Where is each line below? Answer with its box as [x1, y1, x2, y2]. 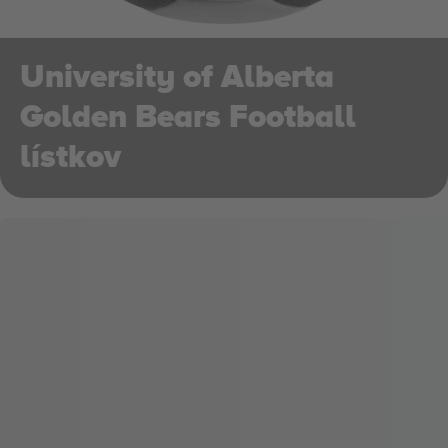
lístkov [20, 138, 121, 177]
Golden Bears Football [20, 98, 356, 137]
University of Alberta [20, 58, 334, 97]
